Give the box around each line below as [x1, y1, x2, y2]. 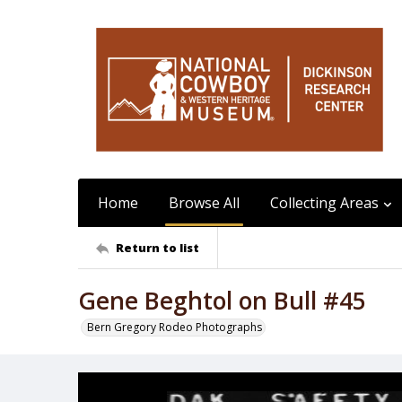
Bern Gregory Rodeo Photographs [87, 319, 262, 335]
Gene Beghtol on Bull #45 [78, 284, 366, 317]
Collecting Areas [270, 193, 379, 213]
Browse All [169, 193, 240, 213]
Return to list [116, 239, 199, 256]
